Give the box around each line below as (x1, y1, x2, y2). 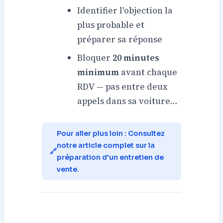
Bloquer (77, 52, 113, 64)
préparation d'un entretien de (57, 153, 164, 162)
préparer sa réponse (77, 33, 163, 46)
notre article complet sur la (57, 141, 155, 150)
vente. (57, 165, 80, 174)
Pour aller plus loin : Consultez (57, 129, 165, 138)
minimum (77, 66, 119, 79)
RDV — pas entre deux (77, 81, 168, 93)
